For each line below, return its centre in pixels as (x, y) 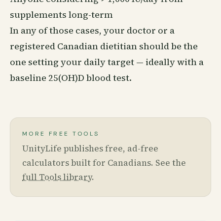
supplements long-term (61, 15)
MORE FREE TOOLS (61, 134)
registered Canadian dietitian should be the (104, 46)
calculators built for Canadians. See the (104, 163)
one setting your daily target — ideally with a (107, 62)
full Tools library (57, 177)
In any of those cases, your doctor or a (92, 30)
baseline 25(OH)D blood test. (71, 78)
